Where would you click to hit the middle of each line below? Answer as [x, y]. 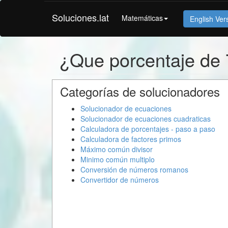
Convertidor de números [120, 180]
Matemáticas [142, 18]
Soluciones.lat [80, 17]
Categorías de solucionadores [140, 91]
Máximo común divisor [117, 149]
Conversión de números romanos [134, 169]
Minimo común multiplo [118, 159]
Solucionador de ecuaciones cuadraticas [146, 119]
